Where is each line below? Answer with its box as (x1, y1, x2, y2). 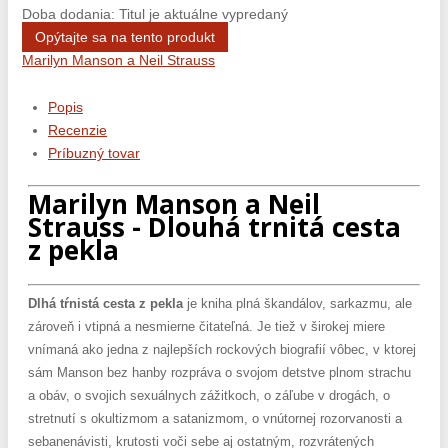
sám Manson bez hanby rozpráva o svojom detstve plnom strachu (28, 365, 411, 381)
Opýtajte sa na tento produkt (35, 28, 215, 45)
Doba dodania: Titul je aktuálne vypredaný (22, 5, 288, 22)
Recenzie (48, 121, 107, 138)
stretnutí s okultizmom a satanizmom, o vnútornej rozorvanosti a (28, 411, 402, 427)
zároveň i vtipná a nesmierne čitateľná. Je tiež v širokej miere (28, 319, 385, 335)
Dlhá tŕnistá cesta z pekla (28, 296, 183, 312)
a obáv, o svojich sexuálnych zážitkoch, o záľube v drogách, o (28, 388, 390, 404)
